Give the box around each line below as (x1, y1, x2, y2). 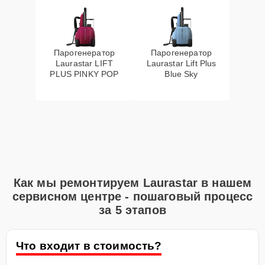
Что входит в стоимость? (16, 240, 162, 252)
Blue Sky (164, 69, 198, 79)
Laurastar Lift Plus (146, 59, 216, 68)
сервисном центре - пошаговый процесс (12, 190, 253, 203)
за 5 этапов (99, 203, 166, 216)
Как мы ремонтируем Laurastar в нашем (13, 176, 252, 189)
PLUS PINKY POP (50, 69, 119, 79)
